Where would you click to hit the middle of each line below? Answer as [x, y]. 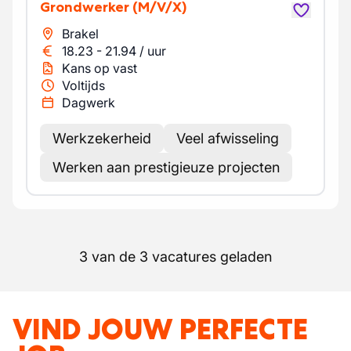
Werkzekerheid [102, 138]
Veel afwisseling [228, 138]
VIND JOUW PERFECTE [160, 329]
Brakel [80, 34]
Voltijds [83, 85]
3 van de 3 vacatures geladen [175, 257]
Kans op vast [100, 68]
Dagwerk [89, 103]
